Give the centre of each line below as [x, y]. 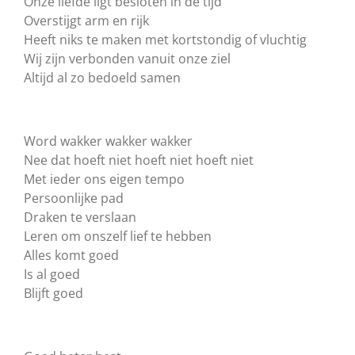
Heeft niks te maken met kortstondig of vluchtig [165, 40]
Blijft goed [53, 294]
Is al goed [52, 275]
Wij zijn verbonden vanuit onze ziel [127, 59]
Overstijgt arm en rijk [86, 21]
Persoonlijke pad [74, 198]
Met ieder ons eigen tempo [104, 179]
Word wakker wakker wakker [108, 141]
